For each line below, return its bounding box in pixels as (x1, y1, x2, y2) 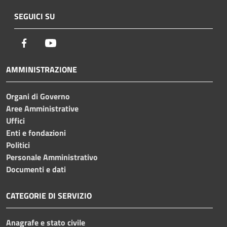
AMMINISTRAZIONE (6, 63, 77, 75)
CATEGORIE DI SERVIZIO (6, 189, 92, 202)
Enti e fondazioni (6, 126, 66, 139)
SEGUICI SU (14, 10, 55, 22)
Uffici (6, 114, 25, 127)
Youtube (56, 36, 85, 49)
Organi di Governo (6, 90, 70, 102)
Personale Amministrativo (6, 150, 98, 163)
